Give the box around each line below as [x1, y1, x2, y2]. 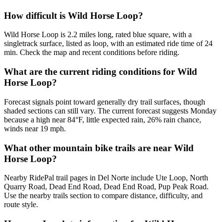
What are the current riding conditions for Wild [4, 66, 197, 77]
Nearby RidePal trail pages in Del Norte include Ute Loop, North [4, 173, 208, 182]
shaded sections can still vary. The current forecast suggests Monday [4, 106, 217, 115]
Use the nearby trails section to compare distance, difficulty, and [4, 191, 203, 200]
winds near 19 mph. [4, 124, 66, 133]
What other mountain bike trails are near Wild [4, 142, 194, 153]
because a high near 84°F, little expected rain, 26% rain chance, [4, 115, 201, 124]
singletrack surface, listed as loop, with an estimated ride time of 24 [4, 39, 213, 48]
